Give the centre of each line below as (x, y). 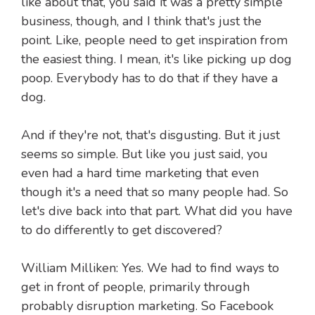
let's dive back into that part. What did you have (157, 211)
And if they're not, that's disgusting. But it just (150, 135)
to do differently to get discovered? (122, 230)
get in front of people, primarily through (135, 287)
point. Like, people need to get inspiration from (154, 40)
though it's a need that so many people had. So (155, 192)
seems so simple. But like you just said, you (144, 154)
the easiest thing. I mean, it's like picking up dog (156, 59)
